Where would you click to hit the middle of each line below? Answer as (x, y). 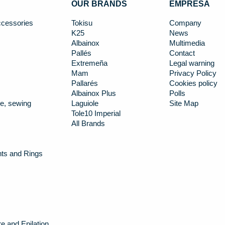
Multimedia (187, 43)
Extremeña (89, 63)
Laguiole (85, 103)
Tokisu (82, 23)
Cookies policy (193, 83)
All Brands (88, 123)
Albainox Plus (93, 93)
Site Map (184, 103)
